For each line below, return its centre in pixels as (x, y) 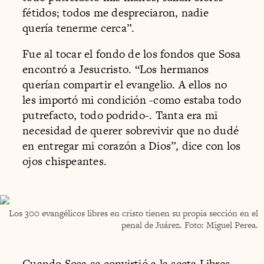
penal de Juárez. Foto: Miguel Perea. (190, 225)
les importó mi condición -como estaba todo (132, 100)
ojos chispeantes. (65, 161)
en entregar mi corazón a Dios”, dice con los (132, 146)
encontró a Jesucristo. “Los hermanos (116, 69)
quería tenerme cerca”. (79, 28)
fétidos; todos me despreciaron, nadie (115, 13)
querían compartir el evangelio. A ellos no (125, 84)
